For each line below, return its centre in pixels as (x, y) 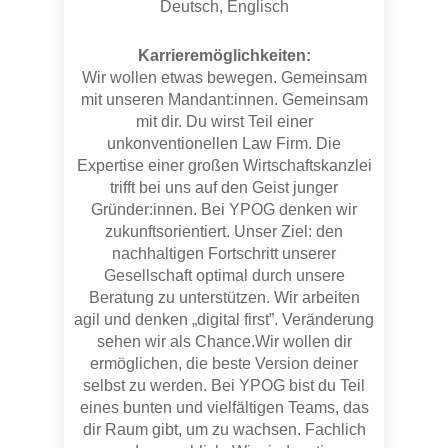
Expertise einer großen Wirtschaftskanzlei (224, 165)
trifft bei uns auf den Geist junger (224, 187)
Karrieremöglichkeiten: (224, 55)
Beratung (123, 297)
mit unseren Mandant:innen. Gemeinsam (224, 99)
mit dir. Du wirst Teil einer (224, 121)
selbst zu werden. (147, 385)
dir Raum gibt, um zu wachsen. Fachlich (224, 429)
